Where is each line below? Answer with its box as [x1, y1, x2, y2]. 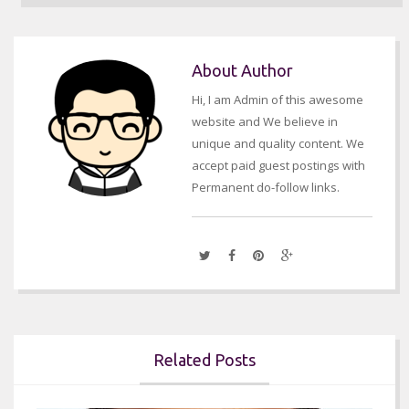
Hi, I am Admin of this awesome [192, 91, 363, 109]
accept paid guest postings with [192, 157, 365, 174]
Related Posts [153, 351, 256, 370]
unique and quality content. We [192, 135, 364, 152]
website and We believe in [192, 113, 338, 131]
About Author [192, 61, 293, 80]
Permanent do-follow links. [192, 179, 340, 196]
